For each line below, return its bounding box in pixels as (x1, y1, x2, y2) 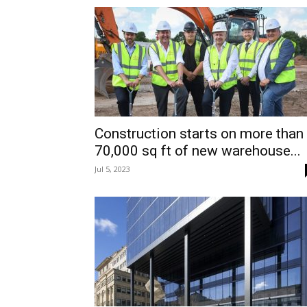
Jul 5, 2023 (95, 164, 130, 174)
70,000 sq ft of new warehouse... (95, 143, 301, 159)
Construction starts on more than (95, 125, 304, 142)
